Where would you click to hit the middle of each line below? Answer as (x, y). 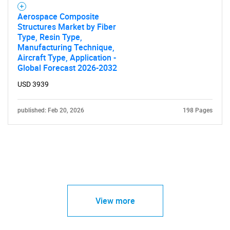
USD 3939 (33, 84)
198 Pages (198, 110)
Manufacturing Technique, (66, 47)
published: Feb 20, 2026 (51, 110)
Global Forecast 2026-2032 (67, 68)
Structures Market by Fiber (67, 27)
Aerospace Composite (58, 16)
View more (115, 201)
